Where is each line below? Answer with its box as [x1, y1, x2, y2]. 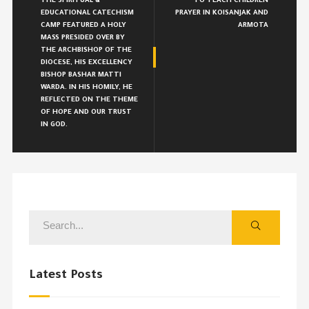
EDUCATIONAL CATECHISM [40, 10, 134, 18]
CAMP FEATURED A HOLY [40, 22, 126, 30]
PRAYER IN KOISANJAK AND [175, 10, 269, 18]
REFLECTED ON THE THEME [40, 97, 138, 105]
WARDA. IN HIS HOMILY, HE [40, 84, 132, 92]
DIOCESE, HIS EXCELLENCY [40, 59, 132, 68]
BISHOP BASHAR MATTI [40, 72, 121, 80]
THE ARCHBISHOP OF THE [40, 47, 132, 55]
